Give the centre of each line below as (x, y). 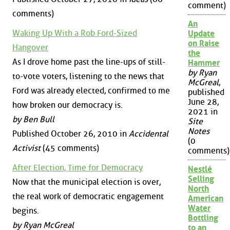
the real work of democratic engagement (88, 196)
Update (202, 34)
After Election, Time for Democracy (78, 167)
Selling (201, 179)
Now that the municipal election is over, (87, 182)
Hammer (204, 63)
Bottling (203, 218)
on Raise (204, 44)
